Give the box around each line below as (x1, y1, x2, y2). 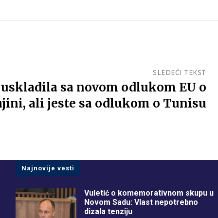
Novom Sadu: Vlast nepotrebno (84, 198, 198, 207)
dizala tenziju (84, 207, 132, 217)
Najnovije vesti (21, 164, 74, 172)
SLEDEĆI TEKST (153, 68, 206, 77)
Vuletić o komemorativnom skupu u (84, 188, 214, 198)
